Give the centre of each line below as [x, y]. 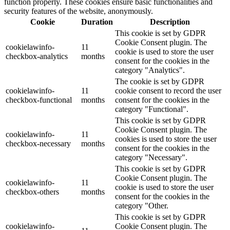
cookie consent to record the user [168, 91]
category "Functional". [152, 109]
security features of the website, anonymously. [79, 11]
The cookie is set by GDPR [160, 82]
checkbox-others [32, 192]
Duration [97, 22]
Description [170, 22]
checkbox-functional [39, 100]
